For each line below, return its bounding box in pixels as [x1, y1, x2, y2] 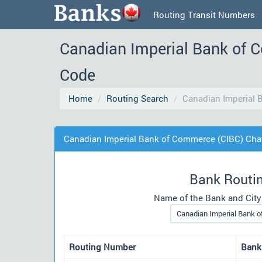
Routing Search [106, 92, 168, 104]
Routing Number [69, 240, 136, 253]
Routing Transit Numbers [153, 9, 255, 20]
